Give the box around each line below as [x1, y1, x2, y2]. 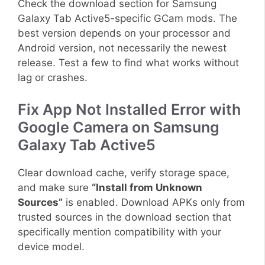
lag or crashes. [18, 72, 88, 84]
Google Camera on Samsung [18, 118, 219, 136]
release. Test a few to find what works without [18, 57, 239, 69]
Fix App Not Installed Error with [18, 100, 241, 118]
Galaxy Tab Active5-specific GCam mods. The [18, 12, 237, 25]
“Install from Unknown [92, 181, 202, 193]
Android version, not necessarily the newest [18, 42, 227, 54]
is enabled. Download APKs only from [63, 196, 245, 208]
